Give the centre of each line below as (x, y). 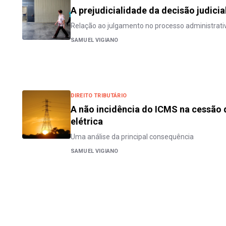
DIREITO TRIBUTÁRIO (99, 96)
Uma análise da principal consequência (132, 137)
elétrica (87, 121)
